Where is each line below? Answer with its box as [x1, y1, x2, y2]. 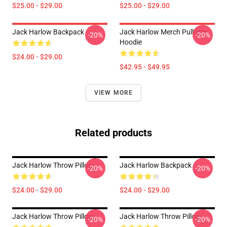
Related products [75, 127, 152, 139]
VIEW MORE [94, 89, 133, 96]
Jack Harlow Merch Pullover [120, 28, 207, 36]
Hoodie [120, 38, 142, 46]
